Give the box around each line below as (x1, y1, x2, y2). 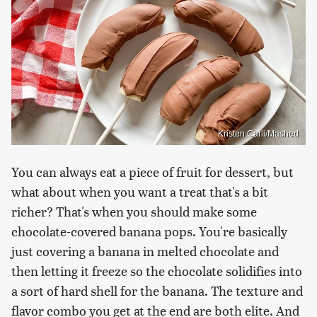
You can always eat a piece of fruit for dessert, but (11, 163, 294, 181)
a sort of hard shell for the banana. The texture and (11, 282, 303, 300)
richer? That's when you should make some (11, 202, 257, 221)
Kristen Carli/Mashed (218, 129, 299, 139)
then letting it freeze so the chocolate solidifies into (11, 262, 302, 280)
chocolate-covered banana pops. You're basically (11, 222, 287, 241)
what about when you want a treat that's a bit (11, 183, 268, 201)
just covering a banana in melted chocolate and (11, 242, 279, 260)
